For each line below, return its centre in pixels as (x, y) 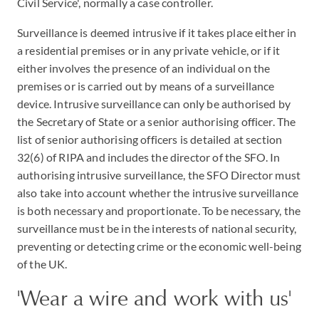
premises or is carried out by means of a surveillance (146, 86)
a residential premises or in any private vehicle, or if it (149, 50)
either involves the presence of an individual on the (144, 68)
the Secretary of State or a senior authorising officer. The (157, 121)
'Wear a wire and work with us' (155, 298)
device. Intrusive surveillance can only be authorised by (154, 104)
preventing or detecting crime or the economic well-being (159, 246)
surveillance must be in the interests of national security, (157, 228)
